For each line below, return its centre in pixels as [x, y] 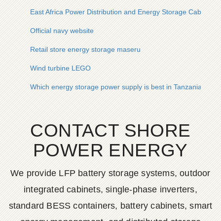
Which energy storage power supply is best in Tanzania [116, 87]
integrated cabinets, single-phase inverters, [110, 189]
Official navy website [62, 31]
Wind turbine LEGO [60, 68]
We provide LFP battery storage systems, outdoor [110, 173]
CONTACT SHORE [110, 130]
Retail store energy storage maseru [85, 49]
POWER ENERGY [110, 150]
